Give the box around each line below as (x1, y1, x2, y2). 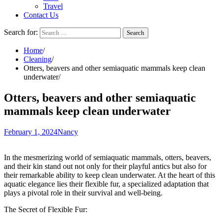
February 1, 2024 (4, 127, 57, 136)
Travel (43, 2, 63, 10)
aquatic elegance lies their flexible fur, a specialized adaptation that (4, 179, 209, 188)
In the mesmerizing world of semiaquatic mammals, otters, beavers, (4, 153, 211, 162)
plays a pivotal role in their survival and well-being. (4, 188, 163, 197)
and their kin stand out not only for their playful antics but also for (4, 162, 207, 170)
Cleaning (24, 55, 52, 63)
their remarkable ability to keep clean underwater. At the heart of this (4, 170, 215, 179)
